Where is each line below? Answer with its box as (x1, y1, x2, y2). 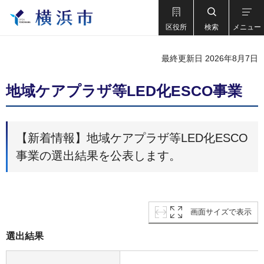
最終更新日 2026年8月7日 (161, 54, 258, 63)
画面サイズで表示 (190, 207, 252, 216)
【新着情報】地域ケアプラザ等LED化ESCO (16, 131, 248, 144)
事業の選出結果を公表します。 (16, 149, 181, 162)
